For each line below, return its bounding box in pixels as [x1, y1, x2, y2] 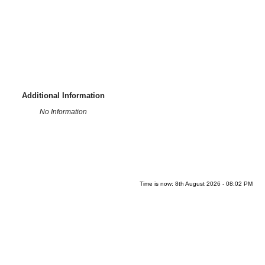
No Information [40, 107, 88, 116]
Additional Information [22, 91, 105, 100]
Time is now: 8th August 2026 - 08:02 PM [140, 180, 253, 187]
